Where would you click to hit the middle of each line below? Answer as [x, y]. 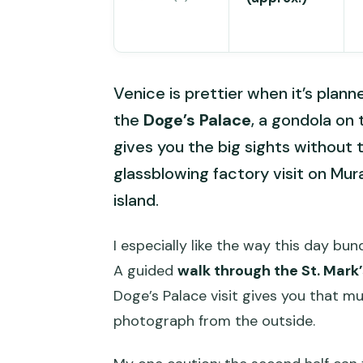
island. [136, 201]
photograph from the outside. [214, 321]
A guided [145, 271]
